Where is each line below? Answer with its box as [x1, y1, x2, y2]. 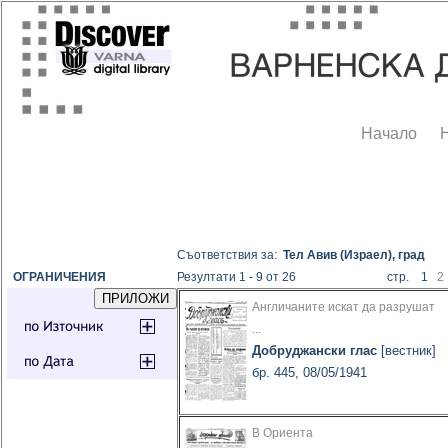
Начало [361, 125, 418, 143]
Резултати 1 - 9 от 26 [177, 270, 297, 285]
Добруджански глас [252, 343, 378, 359]
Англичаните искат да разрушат [252, 300, 436, 315]
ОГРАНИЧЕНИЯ [7, 270, 107, 285]
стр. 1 [387, 270, 438, 285]
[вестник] [377, 343, 437, 359]
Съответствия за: [177, 248, 284, 263]
